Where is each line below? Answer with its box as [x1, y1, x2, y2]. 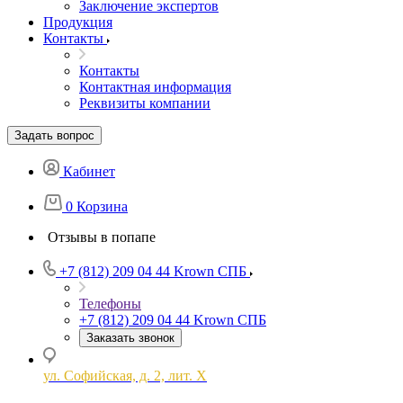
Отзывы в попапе [48, 229, 156, 245]
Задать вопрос [14, 129, 94, 142]
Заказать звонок [86, 331, 175, 345]
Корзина [76, 199, 128, 214]
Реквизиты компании [79, 95, 210, 111]
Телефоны [79, 296, 141, 311]
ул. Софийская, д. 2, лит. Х [43, 368, 207, 383]
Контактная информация [79, 79, 231, 94]
